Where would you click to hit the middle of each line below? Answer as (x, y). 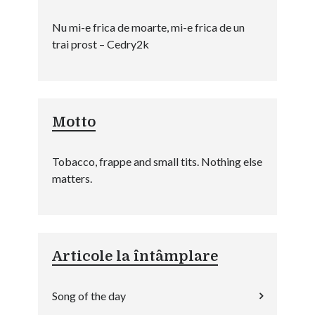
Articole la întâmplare (135, 256)
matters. (72, 178)
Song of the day (89, 296)
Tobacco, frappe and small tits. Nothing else (157, 161)
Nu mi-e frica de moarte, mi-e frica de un (148, 27)
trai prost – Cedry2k (100, 44)
